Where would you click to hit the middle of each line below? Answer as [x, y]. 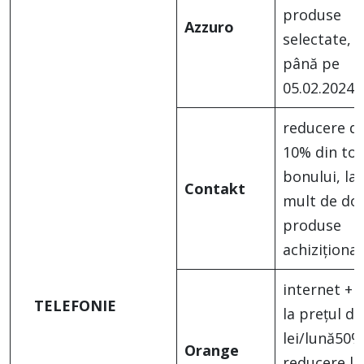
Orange [212, 351]
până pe [311, 64]
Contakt [215, 189]
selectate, [317, 39]
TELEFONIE [75, 306]
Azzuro [209, 27]
